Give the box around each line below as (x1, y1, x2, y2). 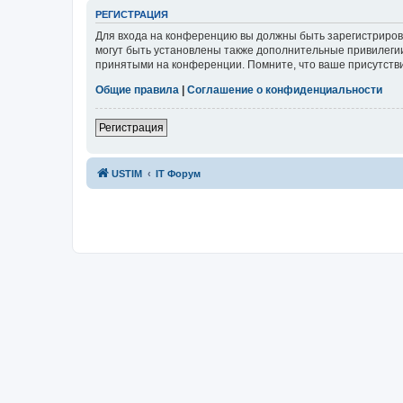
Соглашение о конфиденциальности (187, 83, 382, 96)
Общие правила (95, 83, 179, 96)
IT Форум (156, 167, 201, 179)
